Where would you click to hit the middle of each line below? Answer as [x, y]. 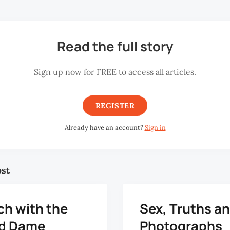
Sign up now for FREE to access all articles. [115, 72]
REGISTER [115, 106]
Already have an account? [104, 128]
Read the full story [115, 47]
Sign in [155, 128]
